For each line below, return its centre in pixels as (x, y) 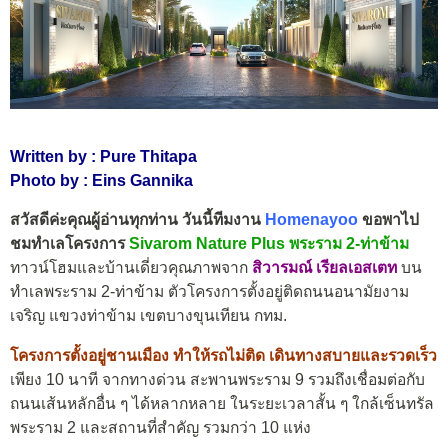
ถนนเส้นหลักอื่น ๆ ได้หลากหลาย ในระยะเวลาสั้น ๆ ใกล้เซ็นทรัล (222, 403)
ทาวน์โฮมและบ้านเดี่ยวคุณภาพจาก (131, 268)
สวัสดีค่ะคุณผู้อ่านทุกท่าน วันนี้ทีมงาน (137, 220)
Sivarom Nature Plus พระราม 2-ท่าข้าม (267, 244)
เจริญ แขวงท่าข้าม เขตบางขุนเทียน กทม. (148, 316)
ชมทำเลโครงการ (67, 244)
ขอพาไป (388, 220)
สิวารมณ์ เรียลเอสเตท (324, 268)
